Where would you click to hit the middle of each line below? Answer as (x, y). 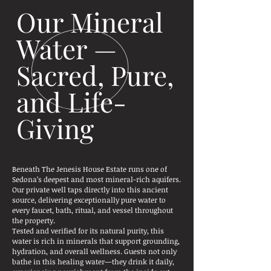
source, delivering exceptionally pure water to (89, 200)
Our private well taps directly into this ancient (90, 189)
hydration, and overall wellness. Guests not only (94, 251)
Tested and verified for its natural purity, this (88, 230)
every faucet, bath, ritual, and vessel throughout (93, 210)
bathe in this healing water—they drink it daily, (93, 261)
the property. (34, 220)
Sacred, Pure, (95, 75)
